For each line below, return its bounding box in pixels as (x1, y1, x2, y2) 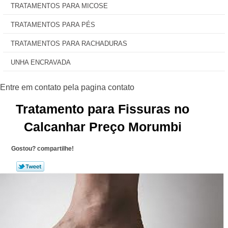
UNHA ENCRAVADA (11, 59, 71, 66)
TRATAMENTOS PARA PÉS (11, 21, 95, 28)
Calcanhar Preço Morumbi (23, 120, 182, 134)
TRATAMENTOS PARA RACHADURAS (11, 40, 127, 47)
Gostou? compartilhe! (11, 145, 74, 152)
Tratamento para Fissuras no (16, 102, 190, 116)
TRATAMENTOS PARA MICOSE (11, 2, 108, 10)
